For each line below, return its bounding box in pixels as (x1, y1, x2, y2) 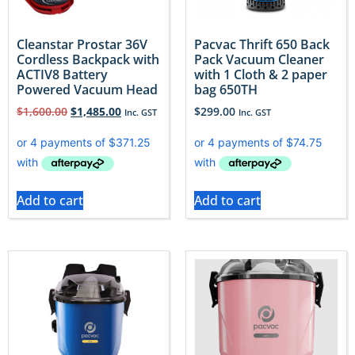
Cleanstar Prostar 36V (17, 36, 147, 54)
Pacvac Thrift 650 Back (194, 36, 330, 54)
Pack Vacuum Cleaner (194, 51, 324, 69)
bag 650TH (194, 81, 258, 99)
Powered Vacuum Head (17, 81, 158, 99)
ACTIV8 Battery (17, 66, 108, 84)
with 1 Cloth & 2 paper (194, 66, 327, 84)
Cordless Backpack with (17, 51, 159, 69)
